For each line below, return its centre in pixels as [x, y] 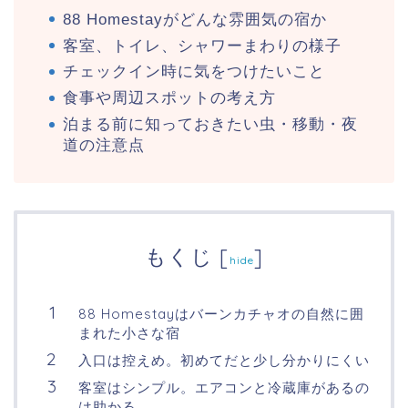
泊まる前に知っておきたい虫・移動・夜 [210, 125]
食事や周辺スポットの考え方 [169, 98]
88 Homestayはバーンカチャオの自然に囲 [221, 314]
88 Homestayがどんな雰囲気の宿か [195, 19]
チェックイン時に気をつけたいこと [194, 72]
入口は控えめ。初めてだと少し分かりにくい [224, 361]
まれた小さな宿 [129, 333]
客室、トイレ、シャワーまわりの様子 [202, 46]
